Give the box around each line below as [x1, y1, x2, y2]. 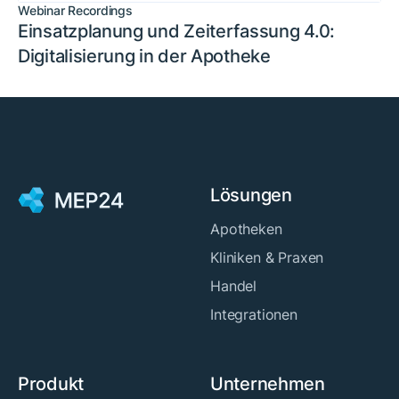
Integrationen [210, 305, 297, 324]
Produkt [18, 373, 84, 395]
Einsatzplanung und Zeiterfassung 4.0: [18, 20, 335, 43]
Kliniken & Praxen [210, 248, 324, 267]
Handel [210, 277, 257, 296]
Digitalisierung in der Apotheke [18, 45, 271, 68]
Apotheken [210, 220, 282, 239]
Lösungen [210, 184, 292, 207]
